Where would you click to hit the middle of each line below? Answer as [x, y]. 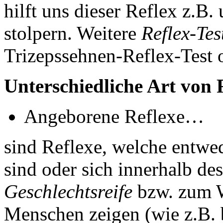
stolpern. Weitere [73, 33]
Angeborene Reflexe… [114, 116]
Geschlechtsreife [68, 191]
